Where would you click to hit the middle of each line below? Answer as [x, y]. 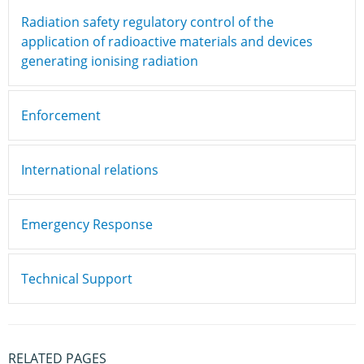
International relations [90, 170]
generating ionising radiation [110, 61]
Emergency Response [87, 224]
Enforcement [61, 115]
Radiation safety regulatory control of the [147, 22]
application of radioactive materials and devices [167, 41]
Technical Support [77, 279]
